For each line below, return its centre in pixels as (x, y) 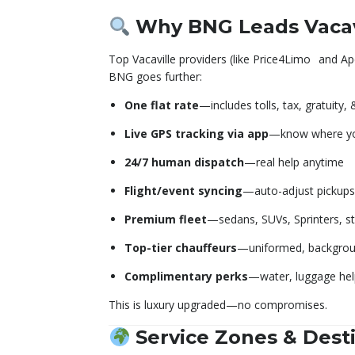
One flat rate (162, 105)
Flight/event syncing (183, 191)
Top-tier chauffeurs (181, 248)
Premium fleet (166, 219)
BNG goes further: (155, 77)
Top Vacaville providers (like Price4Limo (212, 59)
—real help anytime (294, 162)
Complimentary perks (186, 277)
